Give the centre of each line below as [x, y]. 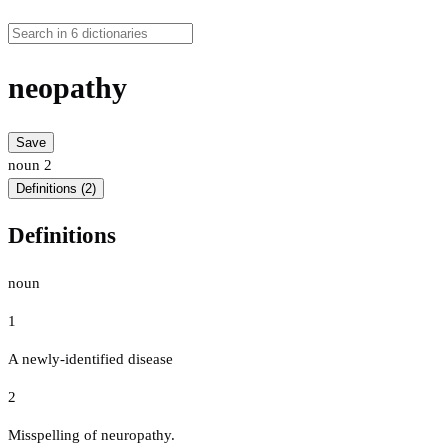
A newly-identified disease [90, 358]
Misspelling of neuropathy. [91, 434]
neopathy [67, 88]
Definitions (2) [56, 189]
